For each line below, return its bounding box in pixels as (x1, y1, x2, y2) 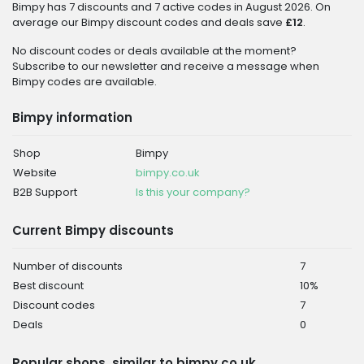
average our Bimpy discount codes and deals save (12, 15, 285, 30)
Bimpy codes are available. (12, 74, 157, 89)
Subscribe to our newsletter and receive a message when (12, 58, 319, 74)
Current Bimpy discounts (12, 222, 174, 239)
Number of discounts (13, 258, 123, 274)
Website (13, 165, 57, 180)
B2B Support (13, 184, 77, 200)
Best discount (13, 278, 84, 293)
